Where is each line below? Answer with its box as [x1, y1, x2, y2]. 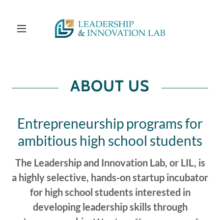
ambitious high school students [18, 132, 202, 149]
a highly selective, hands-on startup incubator [12, 171, 208, 183]
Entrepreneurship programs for [17, 115, 203, 132]
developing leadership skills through [32, 201, 188, 213]
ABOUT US [70, 76, 150, 95]
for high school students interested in [29, 186, 191, 198]
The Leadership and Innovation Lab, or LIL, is [15, 157, 205, 168]
